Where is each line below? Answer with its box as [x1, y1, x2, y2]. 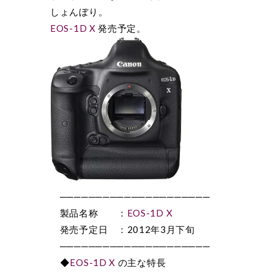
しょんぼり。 [50, 6, 108, 17]
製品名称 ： [50, 207, 127, 218]
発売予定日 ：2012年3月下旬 [50, 224, 195, 235]
